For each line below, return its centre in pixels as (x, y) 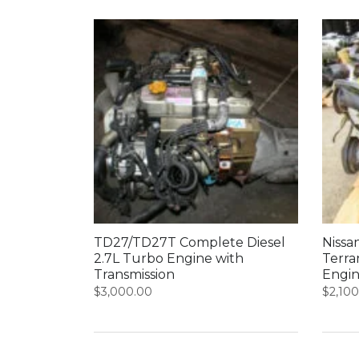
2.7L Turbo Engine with (169, 259)
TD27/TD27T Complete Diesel (190, 243)
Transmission (134, 275)
